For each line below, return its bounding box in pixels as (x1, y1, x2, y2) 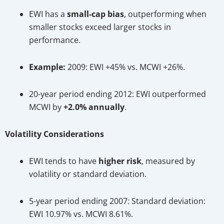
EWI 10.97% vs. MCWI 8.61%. (29, 208, 133, 220)
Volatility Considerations (5, 128, 104, 140)
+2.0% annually (63, 101, 124, 113)
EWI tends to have (29, 155, 98, 167)
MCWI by (29, 101, 63, 113)
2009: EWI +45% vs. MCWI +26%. (65, 61, 185, 73)
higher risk (98, 155, 141, 167)
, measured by (141, 155, 195, 167)
